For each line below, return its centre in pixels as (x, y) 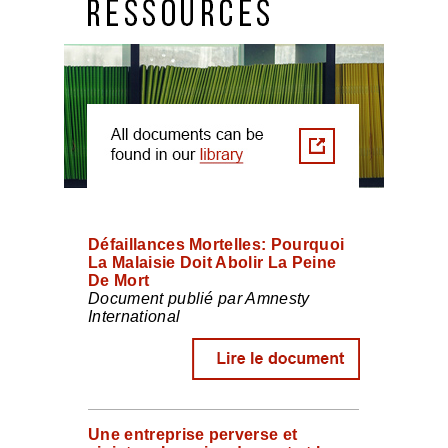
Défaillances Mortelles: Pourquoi (216, 244)
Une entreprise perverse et (193, 434)
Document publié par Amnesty (199, 298)
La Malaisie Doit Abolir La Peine (212, 262)
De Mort (119, 280)
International (134, 316)
